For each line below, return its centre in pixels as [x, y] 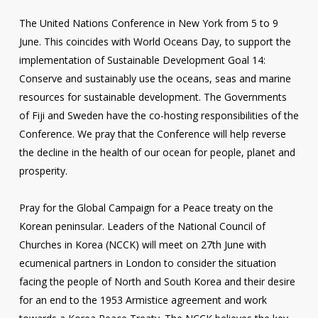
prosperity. [43, 171]
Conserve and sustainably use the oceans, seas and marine [155, 78]
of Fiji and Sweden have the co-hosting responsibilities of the [159, 115]
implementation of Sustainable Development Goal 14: [142, 60]
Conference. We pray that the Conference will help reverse [152, 134]
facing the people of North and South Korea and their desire [157, 281]
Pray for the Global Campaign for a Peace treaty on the [146, 208]
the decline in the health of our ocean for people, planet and [157, 152]
